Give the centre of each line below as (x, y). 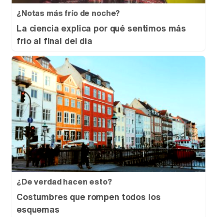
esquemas (38, 209)
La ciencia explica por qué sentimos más (101, 28)
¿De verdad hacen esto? (64, 182)
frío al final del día (54, 41)
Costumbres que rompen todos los (89, 197)
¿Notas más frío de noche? (68, 13)
